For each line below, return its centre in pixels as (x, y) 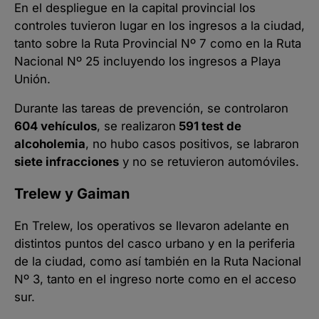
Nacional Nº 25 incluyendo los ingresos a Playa (147, 61)
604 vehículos (56, 126)
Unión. (32, 79)
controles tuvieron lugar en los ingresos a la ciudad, (159, 25)
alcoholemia (50, 144)
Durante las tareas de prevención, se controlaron (151, 109)
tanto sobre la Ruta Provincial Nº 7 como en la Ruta (158, 43)
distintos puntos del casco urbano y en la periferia (155, 244)
